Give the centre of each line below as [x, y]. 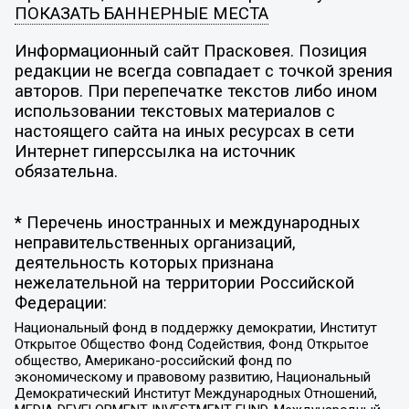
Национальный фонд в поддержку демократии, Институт [195, 328]
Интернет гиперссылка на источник [155, 152]
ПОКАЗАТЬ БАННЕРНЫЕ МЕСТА [141, 13]
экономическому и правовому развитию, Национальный [192, 378]
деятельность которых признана [144, 262]
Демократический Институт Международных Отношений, [195, 394]
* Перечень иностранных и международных [187, 222]
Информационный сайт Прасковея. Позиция [190, 52]
